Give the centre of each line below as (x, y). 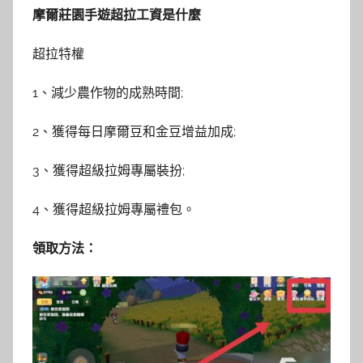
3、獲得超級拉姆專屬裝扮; (109, 170)
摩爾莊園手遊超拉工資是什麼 (117, 15)
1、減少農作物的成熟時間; (108, 92)
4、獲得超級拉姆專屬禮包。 (114, 209)
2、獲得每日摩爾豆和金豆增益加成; (134, 131)
